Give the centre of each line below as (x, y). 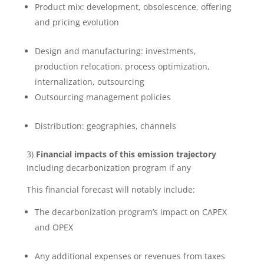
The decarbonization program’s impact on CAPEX (131, 212)
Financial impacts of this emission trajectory (126, 154)
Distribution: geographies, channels (105, 126)
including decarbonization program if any (108, 168)
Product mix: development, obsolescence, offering (133, 7)
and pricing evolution (77, 22)
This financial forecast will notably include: (110, 190)
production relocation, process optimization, (122, 67)
